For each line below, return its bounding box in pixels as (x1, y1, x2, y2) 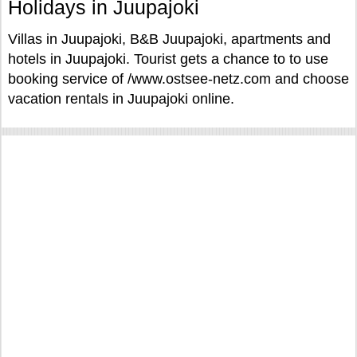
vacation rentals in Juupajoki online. (8, 91, 234, 107)
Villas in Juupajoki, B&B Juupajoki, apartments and (8, 31, 331, 47)
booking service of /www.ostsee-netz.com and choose (8, 71, 349, 87)
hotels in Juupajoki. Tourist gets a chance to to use (8, 51, 328, 67)
